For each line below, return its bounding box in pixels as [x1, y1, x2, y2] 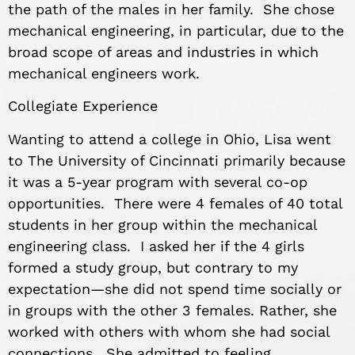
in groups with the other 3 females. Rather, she [8, 301, 337, 319]
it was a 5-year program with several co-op [8, 173, 307, 190]
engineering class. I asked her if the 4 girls [8, 237, 304, 254]
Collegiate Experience [8, 97, 158, 115]
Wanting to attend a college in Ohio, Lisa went [8, 130, 331, 147]
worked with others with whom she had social [8, 323, 330, 340]
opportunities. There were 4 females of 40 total [8, 194, 342, 212]
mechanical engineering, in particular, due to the [8, 22, 344, 40]
